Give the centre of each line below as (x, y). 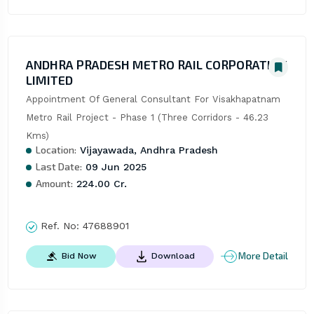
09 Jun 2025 (114, 167)
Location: (56, 150)
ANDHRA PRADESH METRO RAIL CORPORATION (156, 65)
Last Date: (59, 167)
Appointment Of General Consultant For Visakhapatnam (153, 100)
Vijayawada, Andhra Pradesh (147, 150)
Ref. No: (60, 226)
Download (173, 255)
